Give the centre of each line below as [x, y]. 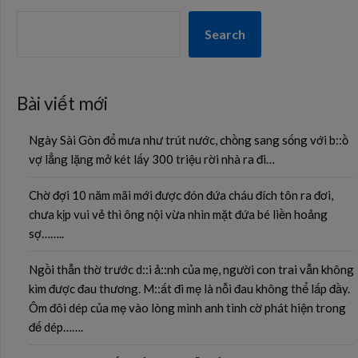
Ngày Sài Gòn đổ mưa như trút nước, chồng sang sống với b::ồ [189, 140]
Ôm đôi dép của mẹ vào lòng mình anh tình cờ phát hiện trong [187, 308]
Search [225, 34]
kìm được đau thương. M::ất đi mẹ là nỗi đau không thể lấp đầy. [189, 288]
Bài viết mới [62, 103]
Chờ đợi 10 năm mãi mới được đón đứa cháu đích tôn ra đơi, [181, 195]
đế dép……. [56, 327]
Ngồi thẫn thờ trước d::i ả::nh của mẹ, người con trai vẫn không [191, 269]
